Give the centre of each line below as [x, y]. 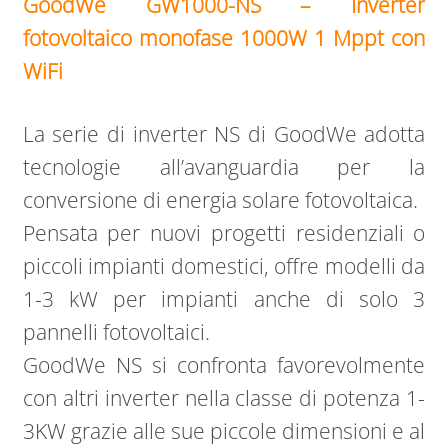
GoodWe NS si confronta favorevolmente [224, 364]
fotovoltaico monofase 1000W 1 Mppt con [224, 38]
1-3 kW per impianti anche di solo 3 [224, 298]
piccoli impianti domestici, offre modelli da [224, 265]
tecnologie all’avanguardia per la [224, 166]
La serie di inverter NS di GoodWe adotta [224, 133]
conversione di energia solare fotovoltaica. [220, 199]
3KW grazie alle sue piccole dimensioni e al [224, 430]
